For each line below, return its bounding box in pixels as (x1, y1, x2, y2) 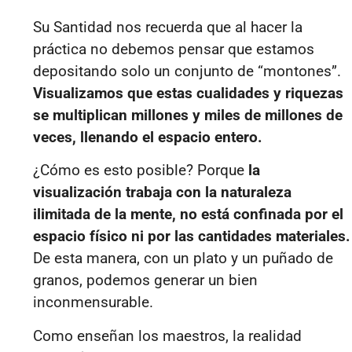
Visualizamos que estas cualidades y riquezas (33, 83, 343, 102)
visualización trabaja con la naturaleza (33, 183, 291, 202)
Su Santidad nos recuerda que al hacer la (33, 17, 302, 36)
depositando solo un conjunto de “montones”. (33, 61, 341, 80)
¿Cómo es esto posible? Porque (33, 161, 248, 180)
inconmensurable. (33, 293, 153, 312)
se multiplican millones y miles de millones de (33, 105, 343, 124)
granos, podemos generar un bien (33, 271, 258, 290)
